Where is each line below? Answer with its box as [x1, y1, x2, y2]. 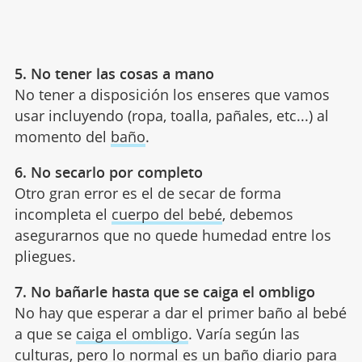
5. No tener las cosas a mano [14, 63, 214, 83]
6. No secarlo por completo [14, 162, 203, 182]
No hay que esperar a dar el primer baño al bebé [14, 302, 347, 322]
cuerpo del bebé [111, 204, 222, 224]
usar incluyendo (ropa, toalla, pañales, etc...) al [14, 105, 329, 125]
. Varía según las [187, 323, 300, 343]
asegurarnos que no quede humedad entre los [14, 225, 331, 245]
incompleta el [14, 204, 112, 224]
